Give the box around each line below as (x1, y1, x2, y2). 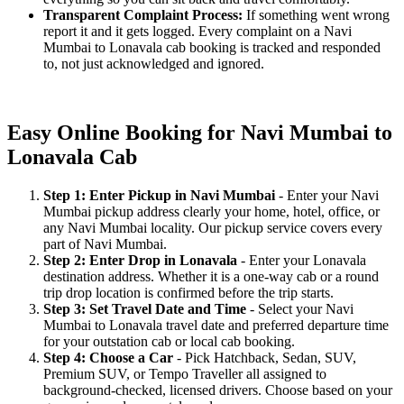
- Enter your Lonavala (241, 252, 366, 269)
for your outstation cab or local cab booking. (43, 334, 295, 350)
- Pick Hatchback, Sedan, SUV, (177, 350, 356, 366)
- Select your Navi (250, 301, 353, 317)
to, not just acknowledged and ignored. (43, 56, 264, 72)
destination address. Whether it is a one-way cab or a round (43, 269, 379, 285)
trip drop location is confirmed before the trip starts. (43, 285, 334, 301)
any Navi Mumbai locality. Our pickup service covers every (43, 220, 382, 236)
